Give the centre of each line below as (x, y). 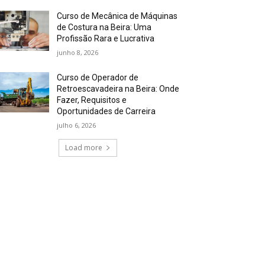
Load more (83, 147)
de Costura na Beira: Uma (104, 27)
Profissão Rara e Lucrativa (106, 38)
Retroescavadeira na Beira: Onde (118, 88)
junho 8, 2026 (78, 52)
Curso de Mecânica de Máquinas (117, 16)
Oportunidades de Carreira (106, 111)
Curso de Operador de (98, 77)
